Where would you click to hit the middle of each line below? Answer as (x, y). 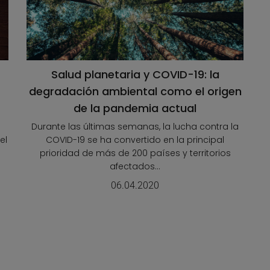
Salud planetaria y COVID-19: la (135, 75)
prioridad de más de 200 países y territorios (135, 153)
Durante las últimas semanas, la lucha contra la (135, 127)
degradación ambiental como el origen (135, 92)
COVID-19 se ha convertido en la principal (135, 140)
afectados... (135, 167)
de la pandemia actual (135, 108)
